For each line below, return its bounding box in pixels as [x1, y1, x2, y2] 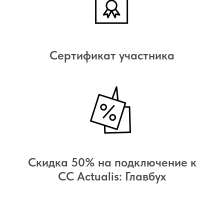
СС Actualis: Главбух [58, 168, 166, 183]
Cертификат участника [49, 47, 174, 62]
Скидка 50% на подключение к [27, 154, 196, 169]
